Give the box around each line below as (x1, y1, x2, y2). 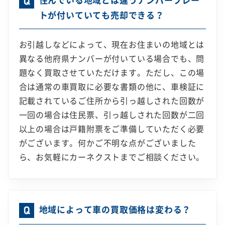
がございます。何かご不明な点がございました (19, 137, 196, 149)
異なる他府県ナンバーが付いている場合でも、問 (19, 52, 205, 65)
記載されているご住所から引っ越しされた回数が (19, 94, 205, 107)
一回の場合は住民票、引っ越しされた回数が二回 (19, 108, 205, 121)
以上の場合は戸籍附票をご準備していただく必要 (19, 123, 205, 135)
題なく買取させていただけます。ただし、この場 (19, 66, 205, 79)
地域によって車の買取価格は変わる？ (39, 203, 191, 216)
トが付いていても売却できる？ (39, 9, 164, 22)
